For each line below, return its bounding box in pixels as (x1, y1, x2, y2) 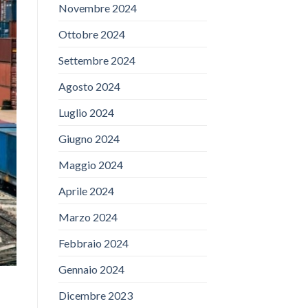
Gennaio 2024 (58, 263, 124, 276)
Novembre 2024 (58, 1, 137, 15)
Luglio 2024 (58, 106, 114, 120)
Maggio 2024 (58, 158, 123, 172)
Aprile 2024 (58, 184, 114, 198)
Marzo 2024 (58, 210, 118, 224)
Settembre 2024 (58, 54, 135, 67)
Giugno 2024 (58, 132, 120, 146)
